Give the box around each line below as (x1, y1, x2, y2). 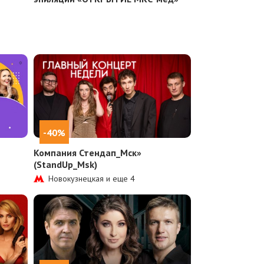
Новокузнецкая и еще (48, 173, 131, 184)
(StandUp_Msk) (34, 158, 98, 170)
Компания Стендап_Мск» (34, 146, 142, 159)
